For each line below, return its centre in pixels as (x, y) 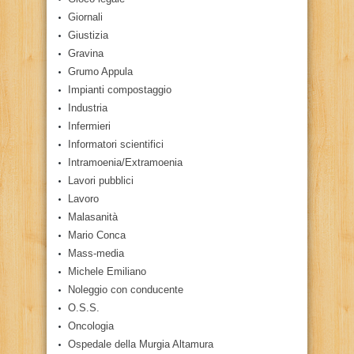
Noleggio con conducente (126, 289)
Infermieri (89, 126)
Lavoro (83, 198)
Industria (88, 107)
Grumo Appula (100, 71)
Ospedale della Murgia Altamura (141, 344)
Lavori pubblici (101, 180)
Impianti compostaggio (120, 89)
